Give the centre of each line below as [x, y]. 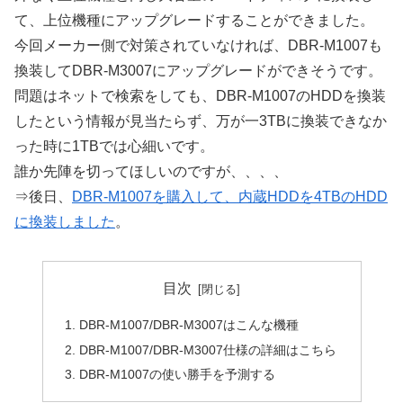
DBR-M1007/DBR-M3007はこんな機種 [188, 324]
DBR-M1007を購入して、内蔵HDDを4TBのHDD [230, 197]
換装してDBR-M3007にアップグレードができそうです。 [198, 71]
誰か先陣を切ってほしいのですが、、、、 [151, 172]
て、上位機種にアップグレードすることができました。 [194, 21]
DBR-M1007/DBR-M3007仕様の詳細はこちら [207, 349]
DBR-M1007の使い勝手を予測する [177, 375]
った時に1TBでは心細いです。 [114, 147]
